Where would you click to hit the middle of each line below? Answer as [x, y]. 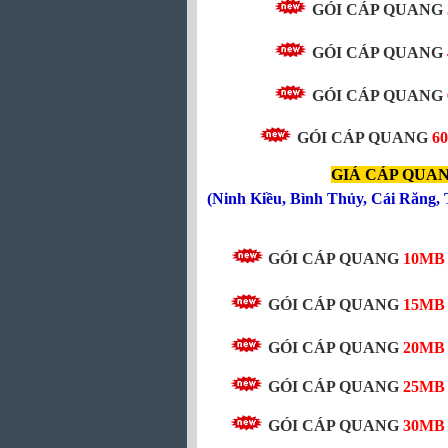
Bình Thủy [326, 198]
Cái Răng [403, 198]
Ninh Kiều [247, 198]
